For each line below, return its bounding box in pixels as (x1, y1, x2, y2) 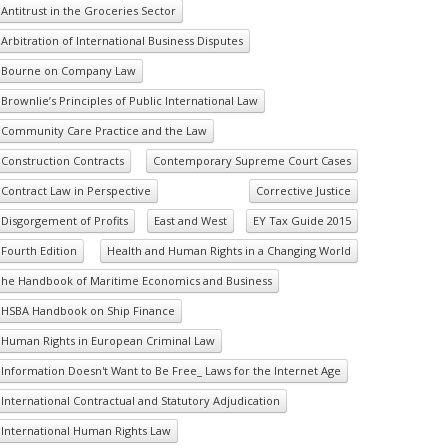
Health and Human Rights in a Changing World (107, 243, 351, 258)
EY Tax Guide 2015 (253, 213, 351, 228)
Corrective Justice (256, 183, 351, 198)
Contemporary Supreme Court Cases (153, 153, 351, 168)
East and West (154, 213, 227, 228)
